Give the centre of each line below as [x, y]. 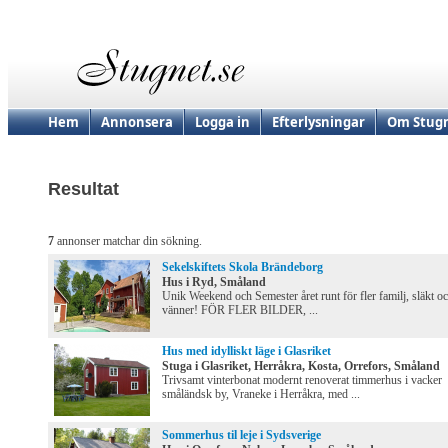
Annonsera [137, 122]
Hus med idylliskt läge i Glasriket [246, 351]
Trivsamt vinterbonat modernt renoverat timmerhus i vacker [302, 380]
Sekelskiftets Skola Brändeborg [242, 267]
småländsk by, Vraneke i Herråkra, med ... [261, 394]
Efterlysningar [318, 122]
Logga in [222, 122]
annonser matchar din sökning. [128, 241]
